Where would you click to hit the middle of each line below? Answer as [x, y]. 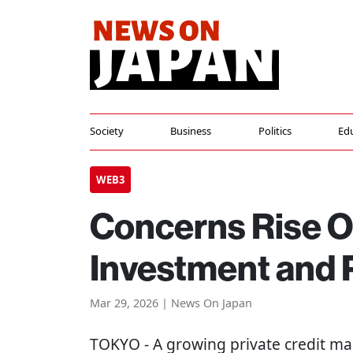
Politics [275, 131]
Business [191, 131]
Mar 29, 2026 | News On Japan [171, 303]
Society [107, 131]
